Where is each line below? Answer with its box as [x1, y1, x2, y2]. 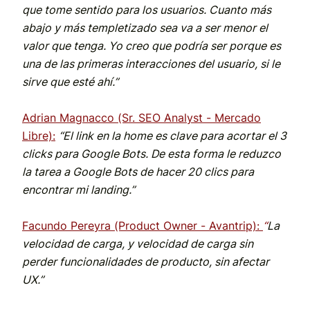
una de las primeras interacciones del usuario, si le [22, 57, 280, 71]
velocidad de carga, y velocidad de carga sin [22, 237, 253, 251]
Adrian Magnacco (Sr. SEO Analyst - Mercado [22, 111, 261, 125]
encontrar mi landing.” [22, 183, 135, 197]
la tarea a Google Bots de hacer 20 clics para [22, 165, 254, 179]
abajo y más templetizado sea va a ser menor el [22, 21, 268, 35]
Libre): [22, 129, 55, 143]
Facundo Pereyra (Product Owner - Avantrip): [22, 219, 263, 233]
